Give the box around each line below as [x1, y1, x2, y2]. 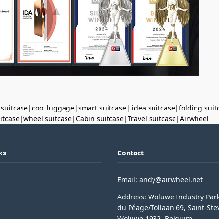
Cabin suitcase [76, 114, 124, 123]
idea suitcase [132, 103, 175, 112]
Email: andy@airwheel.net [117, 175, 203, 184]
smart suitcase [78, 103, 126, 112]
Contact [117, 148, 144, 157]
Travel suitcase [128, 114, 176, 123]
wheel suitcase [23, 114, 72, 123]
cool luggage [32, 103, 74, 112]
